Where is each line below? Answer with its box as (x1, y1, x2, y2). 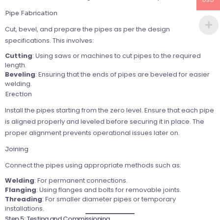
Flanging (5, 185, 36, 194)
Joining (5, 144, 28, 153)
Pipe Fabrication (5, 8, 57, 17)
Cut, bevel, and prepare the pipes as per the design (5, 24, 170, 34)
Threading (5, 194, 42, 204)
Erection (5, 89, 32, 98)
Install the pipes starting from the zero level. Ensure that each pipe (5, 105, 214, 115)
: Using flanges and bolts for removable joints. (36, 185, 181, 194)
